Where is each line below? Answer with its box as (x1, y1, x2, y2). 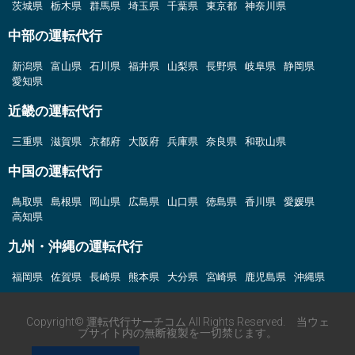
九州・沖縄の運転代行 (8, 239, 143, 254)
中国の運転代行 (8, 163, 102, 179)
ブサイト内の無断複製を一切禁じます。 (78, 326, 277, 339)
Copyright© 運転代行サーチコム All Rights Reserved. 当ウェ (25, 315, 330, 328)
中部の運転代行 (8, 28, 102, 44)
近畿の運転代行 (8, 103, 102, 119)
